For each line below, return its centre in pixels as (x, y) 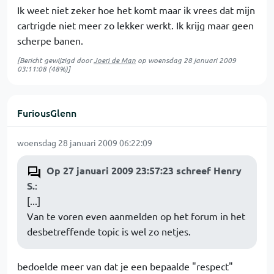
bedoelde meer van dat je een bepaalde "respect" (125, 266)
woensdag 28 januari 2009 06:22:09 (85, 143)
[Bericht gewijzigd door (55, 60)
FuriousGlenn (47, 113)
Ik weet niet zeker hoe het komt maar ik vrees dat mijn (136, 10)
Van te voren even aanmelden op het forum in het (136, 216)
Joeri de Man (115, 60)
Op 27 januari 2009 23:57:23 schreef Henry (144, 170)
